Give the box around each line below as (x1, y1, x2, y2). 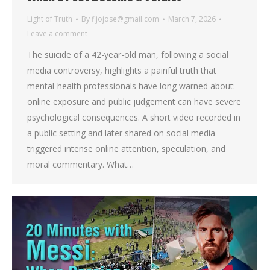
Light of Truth (27, 13, 72, 24)
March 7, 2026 (168, 13, 216, 24)
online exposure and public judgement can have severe (27, 95, 241, 107)
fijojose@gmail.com (92, 13, 159, 24)
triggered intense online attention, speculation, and (27, 142, 225, 154)
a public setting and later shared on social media (27, 127, 215, 139)
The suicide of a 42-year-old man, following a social (27, 48, 228, 60)
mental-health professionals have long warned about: (27, 80, 235, 92)
